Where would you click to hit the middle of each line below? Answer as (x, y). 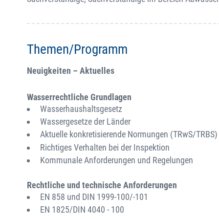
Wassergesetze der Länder (85, 121)
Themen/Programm (77, 49)
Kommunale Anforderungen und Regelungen (117, 160)
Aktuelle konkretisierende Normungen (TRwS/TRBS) (129, 134)
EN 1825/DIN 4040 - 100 (82, 210)
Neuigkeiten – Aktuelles (71, 70)
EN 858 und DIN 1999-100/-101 (94, 197)
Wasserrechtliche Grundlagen (79, 97)
